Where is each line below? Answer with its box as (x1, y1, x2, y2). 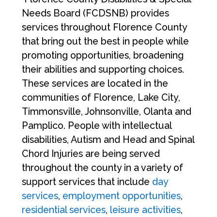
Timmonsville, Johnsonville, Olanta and (21, 106, 191, 117)
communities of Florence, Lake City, (21, 92, 180, 103)
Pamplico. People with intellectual (21, 120, 171, 131)
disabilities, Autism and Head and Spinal (21, 134, 194, 145)
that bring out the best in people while (21, 36, 189, 47)
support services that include (21, 176, 152, 187)
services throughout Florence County (21, 22, 187, 33)
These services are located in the (21, 78, 168, 89)
